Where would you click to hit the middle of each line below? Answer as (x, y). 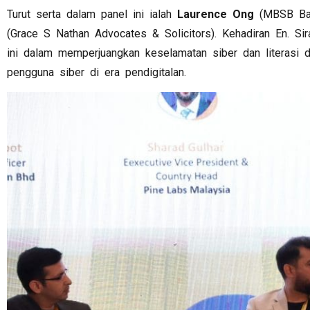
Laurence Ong (216, 14)
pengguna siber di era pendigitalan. (97, 72)
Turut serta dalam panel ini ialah (92, 14)
